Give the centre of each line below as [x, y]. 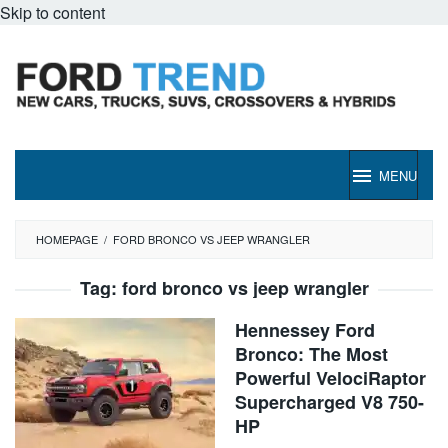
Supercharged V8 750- [329, 402]
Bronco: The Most [311, 354]
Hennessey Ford [305, 330]
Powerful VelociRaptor [330, 378]
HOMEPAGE [67, 239]
